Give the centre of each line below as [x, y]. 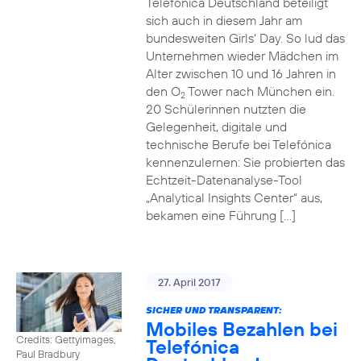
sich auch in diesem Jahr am [224, 20]
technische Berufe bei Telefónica [238, 144]
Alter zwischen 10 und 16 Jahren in [241, 73]
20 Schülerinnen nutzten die [226, 109]
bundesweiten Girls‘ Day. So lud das [245, 38]
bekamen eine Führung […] [220, 215]
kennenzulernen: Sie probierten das [245, 162]
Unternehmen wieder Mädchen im [242, 56]
